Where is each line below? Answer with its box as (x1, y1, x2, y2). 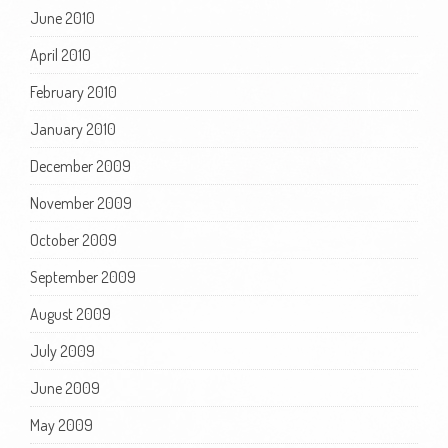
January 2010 (30, 118, 116, 139)
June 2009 (30, 377, 100, 398)
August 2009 (30, 303, 111, 324)
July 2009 (30, 340, 95, 361)
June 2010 (30, 7, 95, 28)
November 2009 (30, 192, 132, 213)
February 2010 (30, 81, 117, 102)
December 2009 (30, 155, 131, 176)
